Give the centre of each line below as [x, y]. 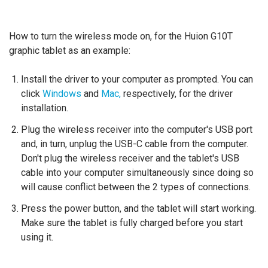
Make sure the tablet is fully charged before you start [132, 223]
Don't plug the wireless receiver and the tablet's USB [130, 158]
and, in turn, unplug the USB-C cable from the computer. [135, 144]
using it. [37, 237]
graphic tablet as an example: [70, 51]
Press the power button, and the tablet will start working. [138, 208]
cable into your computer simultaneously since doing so [137, 173]
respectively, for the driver [178, 94]
